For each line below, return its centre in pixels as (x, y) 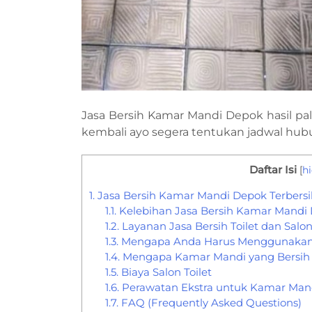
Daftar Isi (273, 169)
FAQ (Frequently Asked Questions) (210, 303)
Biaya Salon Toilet (165, 272)
